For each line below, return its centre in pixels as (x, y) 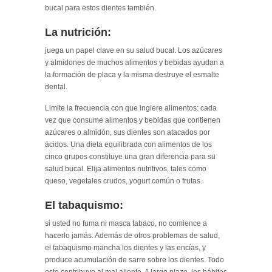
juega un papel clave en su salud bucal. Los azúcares (134, 50)
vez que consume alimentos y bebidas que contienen (133, 120)
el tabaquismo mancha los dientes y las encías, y (125, 247)
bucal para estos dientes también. (100, 8)
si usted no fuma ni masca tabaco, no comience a (126, 223)
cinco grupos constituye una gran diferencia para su (130, 156)
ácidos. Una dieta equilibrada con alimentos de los (128, 144)
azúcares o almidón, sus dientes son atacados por (127, 132)
